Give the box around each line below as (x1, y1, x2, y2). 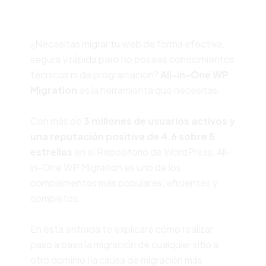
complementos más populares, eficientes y (30, 176, 218, 189)
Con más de (30, 114, 84, 127)
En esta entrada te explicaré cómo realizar (30, 222, 213, 235)
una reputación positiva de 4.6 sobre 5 (30, 129, 215, 142)
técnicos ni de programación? (30, 68, 160, 81)
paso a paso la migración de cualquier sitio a (30, 237, 218, 251)
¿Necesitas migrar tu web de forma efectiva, (30, 37, 224, 50)
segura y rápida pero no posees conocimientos (30, 52, 235, 65)
